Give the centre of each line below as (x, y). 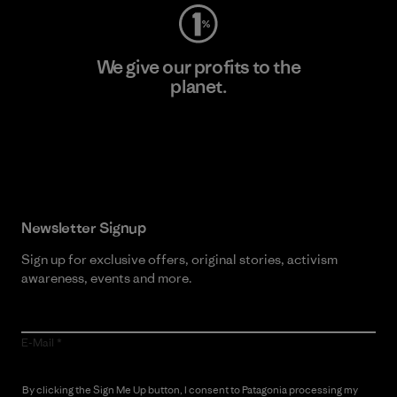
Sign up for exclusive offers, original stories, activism (179, 259)
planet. (198, 86)
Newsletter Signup (84, 228)
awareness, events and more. (107, 278)
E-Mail (38, 343)
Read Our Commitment (198, 139)
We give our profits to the (198, 67)
